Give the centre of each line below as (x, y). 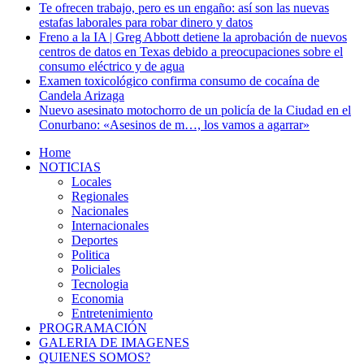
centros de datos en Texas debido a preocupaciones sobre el (191, 52)
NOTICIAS (70, 167)
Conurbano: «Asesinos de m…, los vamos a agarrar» (174, 125)
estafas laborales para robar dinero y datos (146, 23)
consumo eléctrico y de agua (112, 67)
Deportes (95, 240)
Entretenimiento (112, 314)
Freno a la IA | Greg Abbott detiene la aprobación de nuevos (193, 37)
